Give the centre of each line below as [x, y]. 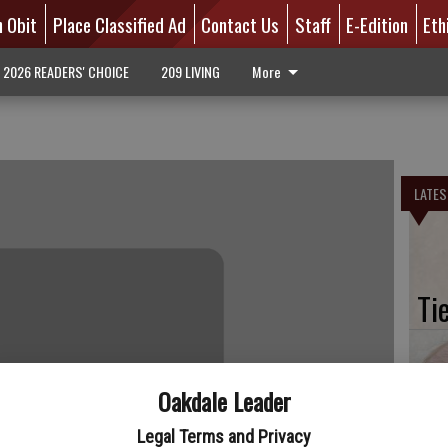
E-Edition [376, 24]
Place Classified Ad [119, 24]
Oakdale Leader [224, 401]
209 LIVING [190, 71]
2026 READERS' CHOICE [65, 71]
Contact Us [240, 24]
